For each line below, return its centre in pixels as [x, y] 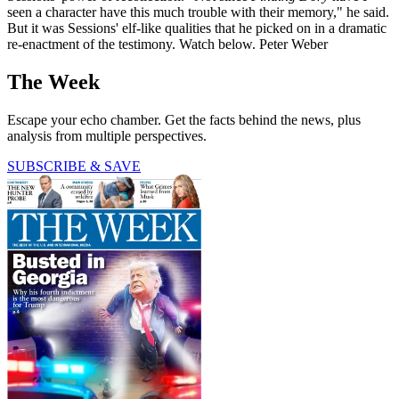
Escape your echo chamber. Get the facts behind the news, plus [184, 120]
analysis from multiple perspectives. [107, 136]
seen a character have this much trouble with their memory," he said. [198, 12]
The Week [53, 82]
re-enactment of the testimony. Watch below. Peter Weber [167, 45]
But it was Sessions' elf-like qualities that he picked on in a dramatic [197, 28]
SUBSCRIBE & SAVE [74, 167]
